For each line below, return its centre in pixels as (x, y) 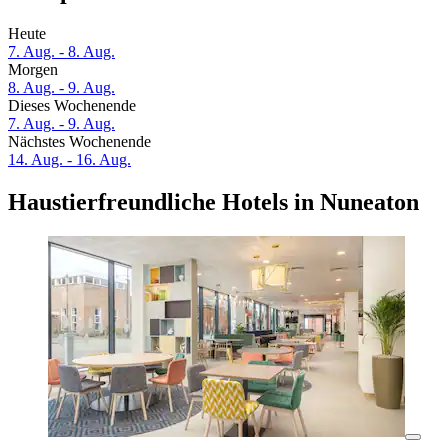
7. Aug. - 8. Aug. (61, 52)
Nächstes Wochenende (79, 142)
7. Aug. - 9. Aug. (61, 124)
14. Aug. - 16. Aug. (69, 160)
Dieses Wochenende (72, 106)
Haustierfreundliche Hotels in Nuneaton (213, 202)
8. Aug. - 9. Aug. (61, 88)
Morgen (33, 70)
